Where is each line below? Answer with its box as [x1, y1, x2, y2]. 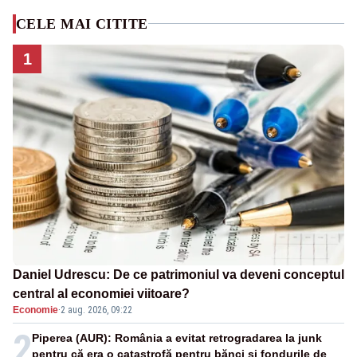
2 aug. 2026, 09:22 [61, 304, 132, 316]
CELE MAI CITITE [16, 15, 148, 32]
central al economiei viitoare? [13, 287, 190, 301]
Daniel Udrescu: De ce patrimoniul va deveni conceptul [13, 268, 344, 282]
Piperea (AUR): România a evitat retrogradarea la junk [32, 331, 322, 345]
